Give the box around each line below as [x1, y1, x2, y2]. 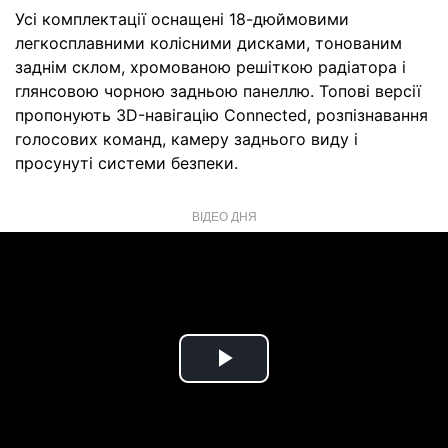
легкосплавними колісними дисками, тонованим [15, 33, 402, 54]
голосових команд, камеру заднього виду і [15, 129, 358, 150]
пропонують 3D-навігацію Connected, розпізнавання [15, 105, 428, 126]
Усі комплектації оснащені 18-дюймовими [15, 9, 349, 30]
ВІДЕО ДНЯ [191, 207, 257, 225]
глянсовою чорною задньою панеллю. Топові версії [15, 81, 421, 102]
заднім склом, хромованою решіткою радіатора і [15, 57, 406, 78]
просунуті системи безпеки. [15, 153, 238, 174]
